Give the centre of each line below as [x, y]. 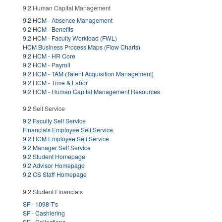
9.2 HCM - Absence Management [68, 20]
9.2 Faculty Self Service [54, 121]
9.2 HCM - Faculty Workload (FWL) [70, 38]
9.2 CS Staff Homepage [55, 174]
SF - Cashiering [44, 213]
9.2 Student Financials [53, 191]
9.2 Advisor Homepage [54, 166]
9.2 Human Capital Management [67, 7]
